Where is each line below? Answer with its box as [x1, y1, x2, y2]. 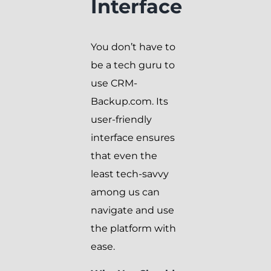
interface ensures [91, 131, 175, 143]
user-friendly [91, 113, 152, 125]
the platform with [91, 222, 176, 234]
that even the [91, 149, 157, 162]
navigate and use [91, 204, 174, 216]
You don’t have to [91, 41, 175, 53]
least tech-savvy [91, 168, 169, 180]
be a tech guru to [91, 59, 175, 71]
